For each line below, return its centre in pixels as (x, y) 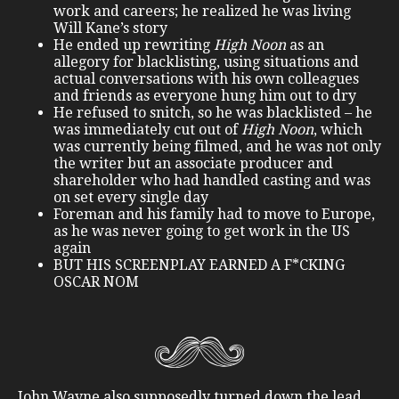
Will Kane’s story (110, 28)
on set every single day (131, 198)
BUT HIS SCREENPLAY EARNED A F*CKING (199, 265)
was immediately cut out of (147, 130)
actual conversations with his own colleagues (206, 79)
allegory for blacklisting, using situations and (206, 62)
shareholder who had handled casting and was (212, 181)
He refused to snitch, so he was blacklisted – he (213, 113)
